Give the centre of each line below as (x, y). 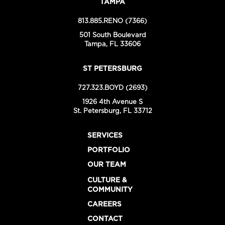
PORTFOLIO (109, 150)
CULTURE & (107, 180)
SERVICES (105, 136)
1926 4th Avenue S (113, 102)
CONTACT (105, 219)
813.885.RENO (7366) (113, 21)
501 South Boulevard (113, 35)
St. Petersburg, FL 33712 (113, 111)
